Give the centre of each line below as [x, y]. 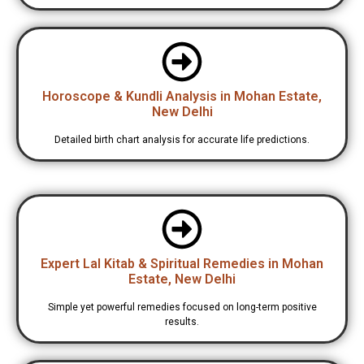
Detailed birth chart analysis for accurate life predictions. [182, 140]
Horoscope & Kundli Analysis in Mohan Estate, [182, 97]
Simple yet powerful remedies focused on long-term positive [182, 308]
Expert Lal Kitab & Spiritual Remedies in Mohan [182, 264]
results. [182, 322]
